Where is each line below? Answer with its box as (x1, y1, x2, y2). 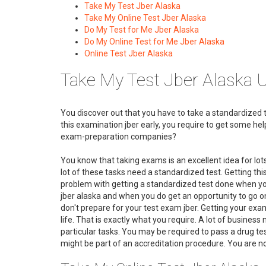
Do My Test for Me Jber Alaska (84, 25, 199, 34)
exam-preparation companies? (61, 132, 176, 141)
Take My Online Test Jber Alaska (84, 13, 206, 23)
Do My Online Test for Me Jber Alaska (84, 37, 224, 46)
